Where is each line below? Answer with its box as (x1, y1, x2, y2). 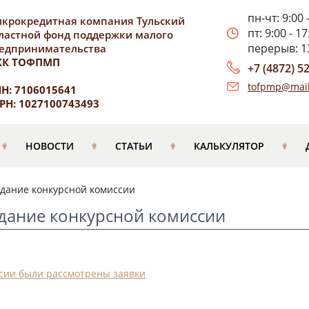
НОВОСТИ (25, 139, 74, 152)
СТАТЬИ (114, 139, 152, 152)
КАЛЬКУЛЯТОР (193, 139, 264, 152)
